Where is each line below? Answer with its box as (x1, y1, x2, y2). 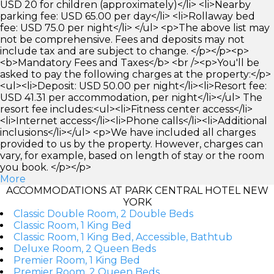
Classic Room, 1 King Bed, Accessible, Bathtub (13, 231, 232, 243)
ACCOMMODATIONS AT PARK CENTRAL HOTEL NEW (6, 184, 268, 196)
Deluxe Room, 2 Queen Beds (13, 242, 156, 254)
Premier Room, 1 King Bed (13, 254, 140, 266)
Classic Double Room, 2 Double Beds (13, 207, 193, 220)
